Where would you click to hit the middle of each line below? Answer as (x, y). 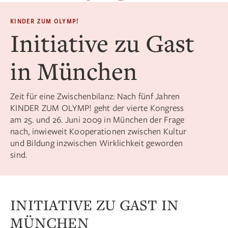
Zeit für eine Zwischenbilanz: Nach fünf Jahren (95, 96)
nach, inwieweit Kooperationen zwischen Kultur (98, 131)
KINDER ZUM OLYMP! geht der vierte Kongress (97, 108)
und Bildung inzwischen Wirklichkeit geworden (96, 143)
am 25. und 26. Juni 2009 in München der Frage (97, 120)
